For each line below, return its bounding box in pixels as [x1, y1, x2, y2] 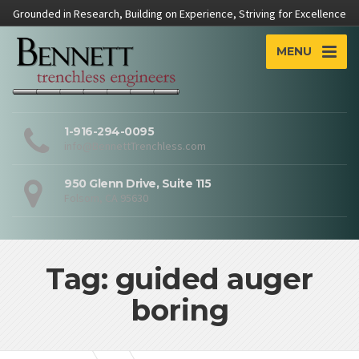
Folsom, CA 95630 [64, 190, 148, 205]
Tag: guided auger [46, 260, 313, 296]
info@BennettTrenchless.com [64, 138, 206, 153]
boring [131, 292, 228, 328]
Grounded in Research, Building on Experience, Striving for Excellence [13, 6, 346, 21]
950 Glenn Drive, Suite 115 [64, 175, 211, 191]
